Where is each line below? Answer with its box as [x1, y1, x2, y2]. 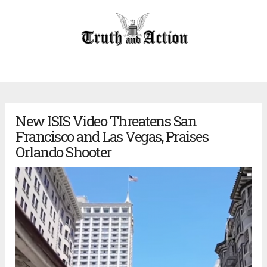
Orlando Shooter [15, 142, 111, 162]
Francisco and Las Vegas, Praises [15, 127, 209, 147]
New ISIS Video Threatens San [15, 111, 197, 131]
